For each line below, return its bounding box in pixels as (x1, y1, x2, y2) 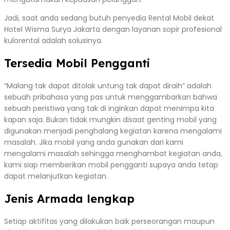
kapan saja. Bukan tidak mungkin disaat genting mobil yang (4, 114, 217, 125)
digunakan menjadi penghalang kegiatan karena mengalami (4, 125, 222, 136)
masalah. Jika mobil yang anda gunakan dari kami (4, 137, 183, 147)
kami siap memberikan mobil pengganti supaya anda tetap (4, 159, 218, 170)
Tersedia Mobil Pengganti (4, 55, 150, 70)
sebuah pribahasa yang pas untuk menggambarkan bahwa (4, 91, 217, 102)
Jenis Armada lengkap (4, 191, 135, 206)
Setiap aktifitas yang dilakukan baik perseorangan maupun (4, 216, 215, 226)
